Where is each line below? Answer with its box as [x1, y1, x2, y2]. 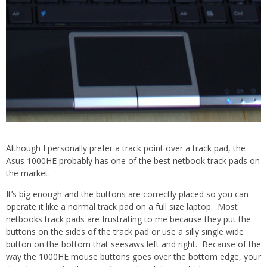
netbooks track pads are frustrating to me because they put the [6, 213, 251, 225]
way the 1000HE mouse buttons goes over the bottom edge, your [6, 250, 261, 262]
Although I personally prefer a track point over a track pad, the [6, 142, 246, 154]
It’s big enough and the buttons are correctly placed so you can [6, 188, 249, 200]
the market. [6, 167, 50, 179]
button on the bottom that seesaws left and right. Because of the [6, 238, 261, 250]
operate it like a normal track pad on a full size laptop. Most [6, 200, 238, 212]
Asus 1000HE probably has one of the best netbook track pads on [6, 154, 260, 166]
